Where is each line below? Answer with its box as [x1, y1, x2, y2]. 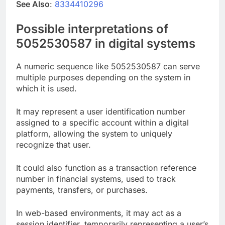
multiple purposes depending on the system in [16, 72, 190, 82]
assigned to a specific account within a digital [16, 117, 189, 128]
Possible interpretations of [16, 21, 168, 36]
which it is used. [16, 83, 77, 93]
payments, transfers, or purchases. [16, 184, 148, 195]
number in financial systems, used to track [16, 173, 176, 184]
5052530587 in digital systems [16, 36, 195, 51]
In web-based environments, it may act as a [16, 207, 181, 218]
